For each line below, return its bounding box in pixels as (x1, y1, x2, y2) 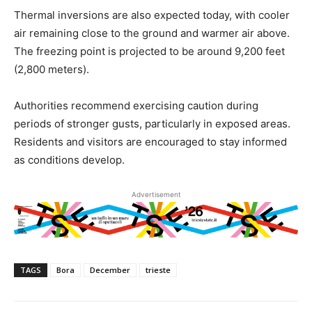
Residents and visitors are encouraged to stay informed (14, 135, 287, 148)
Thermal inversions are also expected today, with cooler (14, 8, 290, 22)
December (90, 264, 130, 275)
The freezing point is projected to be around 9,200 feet (14, 45, 285, 58)
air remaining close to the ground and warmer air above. (14, 26, 290, 40)
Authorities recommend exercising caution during (14, 99, 258, 112)
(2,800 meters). (14, 63, 89, 76)
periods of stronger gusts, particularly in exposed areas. (14, 117, 290, 130)
